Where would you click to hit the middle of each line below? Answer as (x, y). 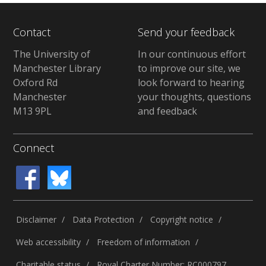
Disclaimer (37, 220)
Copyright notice (182, 220)
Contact (32, 32)
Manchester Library (57, 68)
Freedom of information (144, 242)
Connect (34, 148)
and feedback (167, 111)
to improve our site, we (189, 68)
